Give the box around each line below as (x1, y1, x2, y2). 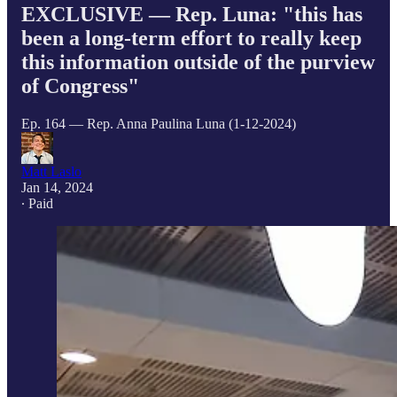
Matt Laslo (21, 163, 82, 179)
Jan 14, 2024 (21, 179, 93, 195)
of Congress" (21, 74, 139, 97)
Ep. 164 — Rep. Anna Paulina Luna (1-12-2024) (21, 115, 296, 131)
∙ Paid (21, 195, 53, 211)
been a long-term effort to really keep (21, 26, 362, 50)
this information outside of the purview (21, 50, 375, 74)
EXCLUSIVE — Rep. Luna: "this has (21, 2, 362, 26)
